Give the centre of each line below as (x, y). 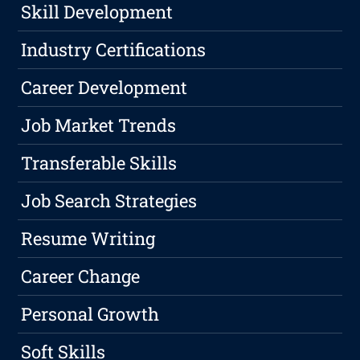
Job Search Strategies (109, 201)
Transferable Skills (99, 163)
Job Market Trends (99, 125)
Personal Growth (90, 314)
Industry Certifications (114, 50)
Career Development (104, 88)
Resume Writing (88, 239)
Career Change (81, 276)
